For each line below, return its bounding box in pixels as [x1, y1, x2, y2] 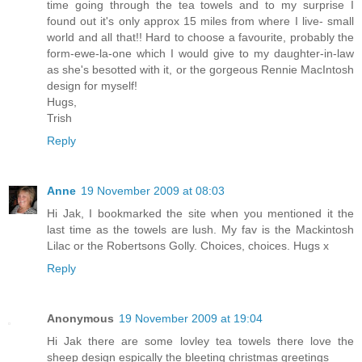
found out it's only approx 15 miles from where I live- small [47, 14, 354, 27]
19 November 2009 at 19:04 [119, 311, 263, 325]
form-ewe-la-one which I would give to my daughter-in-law [47, 46, 354, 60]
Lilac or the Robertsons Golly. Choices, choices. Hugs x [47, 238, 329, 252]
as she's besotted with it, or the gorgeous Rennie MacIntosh [47, 62, 354, 76]
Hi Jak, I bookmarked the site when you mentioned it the [47, 206, 354, 220]
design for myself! [47, 78, 137, 92]
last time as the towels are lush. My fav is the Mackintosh [47, 222, 354, 236]
